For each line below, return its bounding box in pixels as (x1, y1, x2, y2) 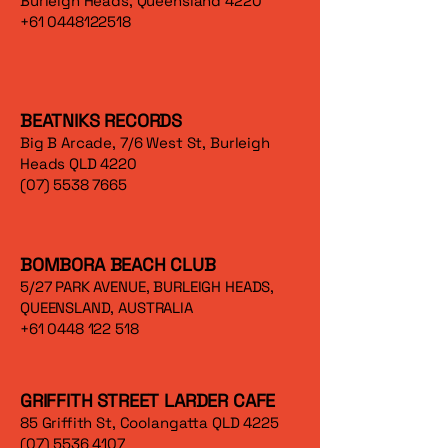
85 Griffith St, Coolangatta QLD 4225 (20, 413, 279, 432)
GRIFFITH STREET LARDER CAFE (20, 389, 276, 412)
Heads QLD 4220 (20, 154, 137, 173)
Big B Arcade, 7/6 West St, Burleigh (20, 133, 270, 152)
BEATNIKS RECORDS (20, 109, 187, 132)
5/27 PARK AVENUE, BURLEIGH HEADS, (20, 277, 275, 296)
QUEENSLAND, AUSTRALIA (20, 298, 193, 317)
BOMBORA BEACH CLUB (20, 253, 216, 276)
